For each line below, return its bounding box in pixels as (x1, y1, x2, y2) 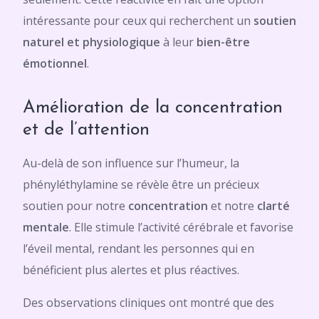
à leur (160, 34, 197, 50)
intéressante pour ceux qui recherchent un (23, 13, 253, 28)
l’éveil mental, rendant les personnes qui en (23, 241, 254, 256)
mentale (23, 219, 69, 235)
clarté (257, 198, 290, 214)
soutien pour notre (23, 198, 128, 214)
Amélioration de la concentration (23, 99, 283, 117)
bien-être (197, 34, 250, 50)
